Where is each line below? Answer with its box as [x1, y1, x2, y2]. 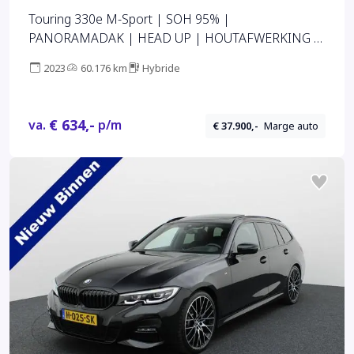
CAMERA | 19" [28, 48, 111, 67]
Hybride [142, 61, 180, 77]
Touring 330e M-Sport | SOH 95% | [28, 10, 230, 29]
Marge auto [264, 118, 319, 134]
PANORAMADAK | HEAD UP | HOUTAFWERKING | [28, 29, 321, 48]
